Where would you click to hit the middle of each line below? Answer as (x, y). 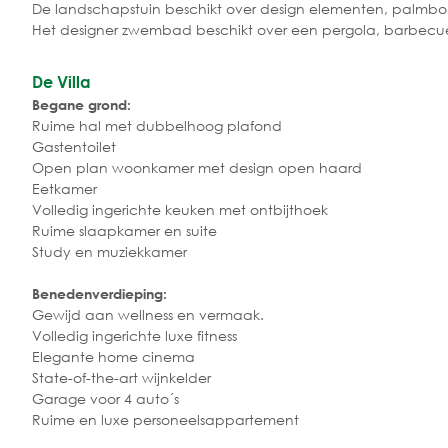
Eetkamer (64, 188)
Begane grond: (81, 104)
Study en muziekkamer (109, 251)
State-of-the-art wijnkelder (121, 377)
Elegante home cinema (113, 356)
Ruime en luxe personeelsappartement (165, 419)
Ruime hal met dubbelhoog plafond (157, 125)
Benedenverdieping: (99, 293)
